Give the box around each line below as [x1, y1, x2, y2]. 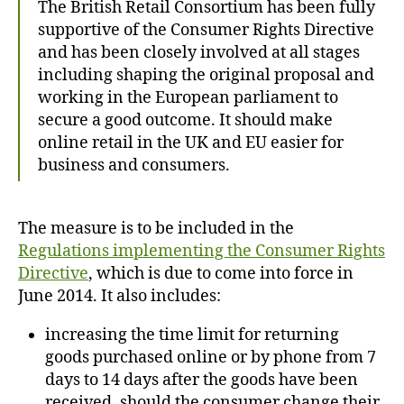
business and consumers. [38, 154, 230, 176]
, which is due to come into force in [88, 262, 353, 284]
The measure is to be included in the [18, 217, 294, 239]
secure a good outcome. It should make [38, 109, 333, 131]
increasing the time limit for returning [45, 324, 339, 345]
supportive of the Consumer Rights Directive [38, 19, 374, 41]
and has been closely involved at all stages [38, 41, 360, 63]
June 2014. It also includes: [18, 285, 221, 307]
